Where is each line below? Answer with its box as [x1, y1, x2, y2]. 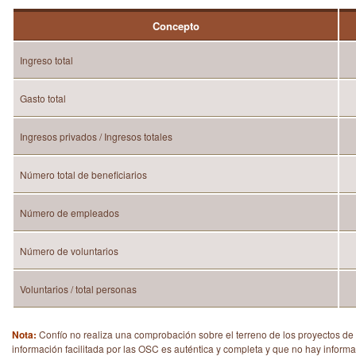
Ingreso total [20, 53, 73, 67]
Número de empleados [20, 206, 119, 219]
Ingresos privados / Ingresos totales [20, 130, 172, 143]
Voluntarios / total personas [20, 282, 137, 296]
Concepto [152, 18, 199, 33]
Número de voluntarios [20, 244, 118, 257]
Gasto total [20, 91, 66, 105]
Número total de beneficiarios [20, 168, 147, 181]
